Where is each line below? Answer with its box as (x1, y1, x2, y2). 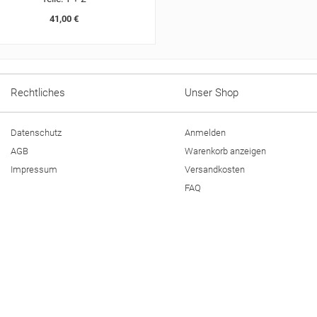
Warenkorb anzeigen (185, 146, 267, 156)
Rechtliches (10, 86, 65, 99)
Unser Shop (185, 86, 239, 99)
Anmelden (185, 127, 226, 138)
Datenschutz (10, 127, 62, 138)
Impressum (10, 164, 57, 175)
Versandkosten (185, 164, 246, 175)
